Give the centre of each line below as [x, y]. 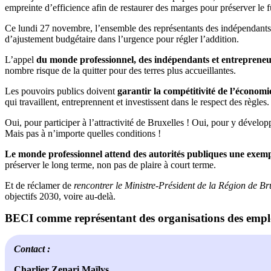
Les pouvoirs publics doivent [61, 91]
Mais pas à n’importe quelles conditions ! [83, 134]
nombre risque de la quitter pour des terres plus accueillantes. [120, 71]
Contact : [32, 249]
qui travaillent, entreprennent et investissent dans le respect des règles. [137, 102]
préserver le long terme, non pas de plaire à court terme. [110, 165]
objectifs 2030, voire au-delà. [60, 197]
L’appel [21, 60]
